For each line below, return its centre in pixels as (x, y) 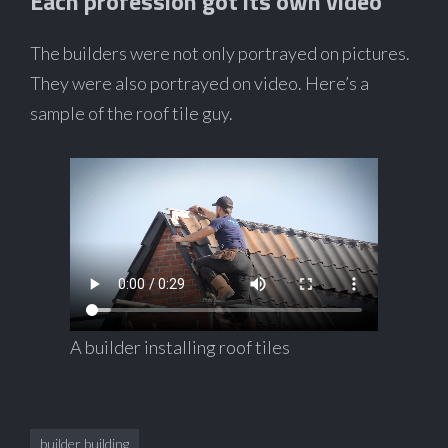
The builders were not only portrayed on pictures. (220, 53)
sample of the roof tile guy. (131, 113)
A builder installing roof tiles (180, 346)
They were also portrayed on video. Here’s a (199, 83)
